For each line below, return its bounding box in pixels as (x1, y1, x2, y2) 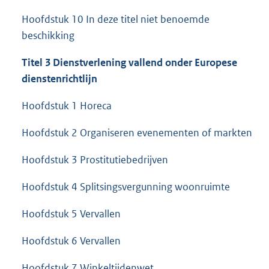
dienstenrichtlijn (22, 72, 97, 86)
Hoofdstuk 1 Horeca (22, 99, 112, 113)
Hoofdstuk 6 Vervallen (22, 234, 121, 248)
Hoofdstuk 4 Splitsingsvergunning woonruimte (22, 180, 230, 194)
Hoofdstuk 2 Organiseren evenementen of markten (22, 126, 252, 140)
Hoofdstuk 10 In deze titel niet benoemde (22, 13, 210, 26)
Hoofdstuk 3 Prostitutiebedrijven (22, 153, 168, 167)
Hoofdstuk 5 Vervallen (22, 207, 121, 221)
